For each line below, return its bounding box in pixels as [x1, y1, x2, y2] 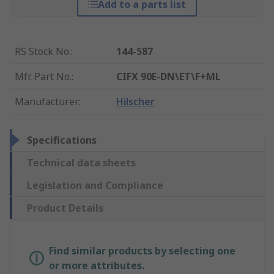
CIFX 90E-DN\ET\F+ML [116, 70, 221, 84]
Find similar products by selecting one [49, 244, 235, 258]
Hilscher [116, 95, 155, 109]
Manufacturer [15, 95, 79, 109]
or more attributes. [49, 259, 144, 273]
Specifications [27, 133, 97, 147]
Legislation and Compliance [27, 179, 163, 193]
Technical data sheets [27, 156, 136, 170]
